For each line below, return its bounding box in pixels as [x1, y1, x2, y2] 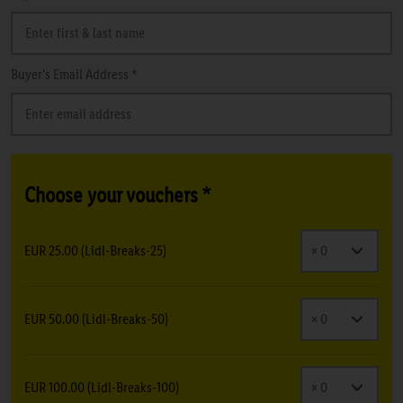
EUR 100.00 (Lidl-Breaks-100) [24, 378, 179, 396]
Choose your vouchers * [24, 181, 210, 208]
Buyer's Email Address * [11, 65, 138, 83]
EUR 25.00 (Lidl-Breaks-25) [24, 241, 166, 259]
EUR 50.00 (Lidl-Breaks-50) [24, 309, 168, 327]
